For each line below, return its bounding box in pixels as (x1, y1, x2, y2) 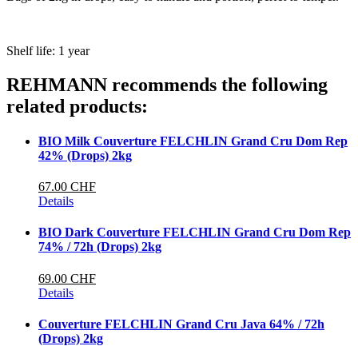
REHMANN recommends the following (6, 74, 328, 95)
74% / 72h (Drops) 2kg (38, 240, 161, 254)
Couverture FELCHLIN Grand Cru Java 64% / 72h (38, 316, 324, 331)
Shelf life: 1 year (6, 43, 89, 58)
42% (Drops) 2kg (38, 148, 132, 162)
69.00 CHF (38, 271, 96, 285)
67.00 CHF (38, 180, 96, 194)
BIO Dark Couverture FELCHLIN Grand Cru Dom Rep (38, 225, 351, 240)
